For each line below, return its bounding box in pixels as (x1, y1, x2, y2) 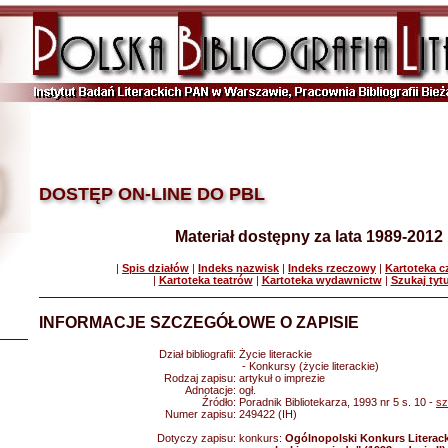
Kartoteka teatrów (158, 274, 253, 286)
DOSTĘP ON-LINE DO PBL (39, 184, 265, 204)
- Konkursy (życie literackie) (239, 360, 379, 372)
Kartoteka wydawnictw (261, 274, 382, 286)
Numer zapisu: (165, 408, 239, 420)
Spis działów (122, 262, 189, 274)
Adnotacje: (185, 384, 239, 396)
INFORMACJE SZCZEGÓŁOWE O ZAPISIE (39, 314, 359, 331)
